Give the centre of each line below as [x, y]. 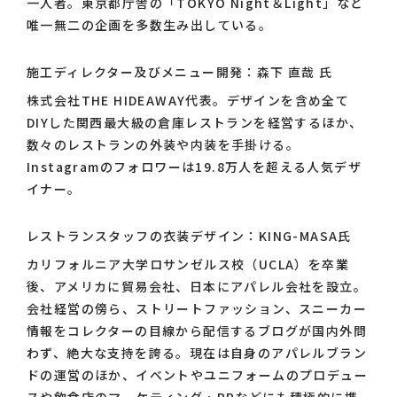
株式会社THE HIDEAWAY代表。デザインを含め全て [188, 101]
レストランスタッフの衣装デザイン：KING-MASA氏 [189, 236]
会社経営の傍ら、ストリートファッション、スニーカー [197, 309]
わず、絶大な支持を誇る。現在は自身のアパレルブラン [197, 353]
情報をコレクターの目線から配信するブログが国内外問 [197, 331]
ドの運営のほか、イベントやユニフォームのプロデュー [197, 375]
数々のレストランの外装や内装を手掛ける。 [163, 145]
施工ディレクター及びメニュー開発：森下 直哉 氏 [180, 72]
